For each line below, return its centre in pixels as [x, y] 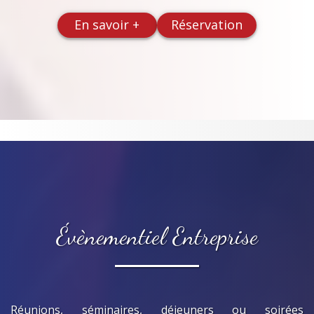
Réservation [207, 25]
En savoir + [107, 25]
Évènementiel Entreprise [157, 236]
